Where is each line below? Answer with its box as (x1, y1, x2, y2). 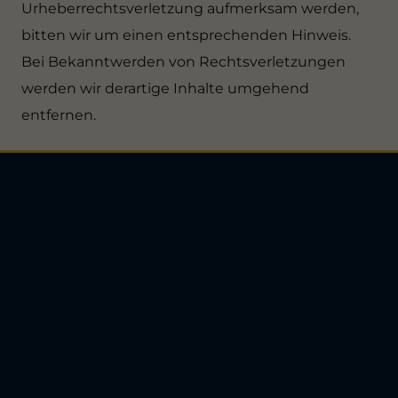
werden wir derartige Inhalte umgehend (21, 80, 309, 98)
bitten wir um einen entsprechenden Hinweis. (21, 27, 351, 44)
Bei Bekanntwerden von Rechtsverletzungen (21, 53, 346, 71)
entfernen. (21, 107, 96, 124)
